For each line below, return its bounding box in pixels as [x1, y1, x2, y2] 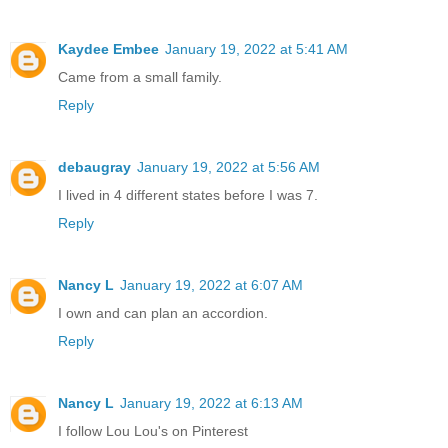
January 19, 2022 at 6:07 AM [120, 277, 303, 294]
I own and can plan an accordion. [58, 305, 268, 322]
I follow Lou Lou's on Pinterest [58, 423, 248, 440]
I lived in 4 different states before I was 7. [58, 187, 318, 204]
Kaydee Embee [58, 41, 159, 58]
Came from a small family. [58, 69, 222, 86]
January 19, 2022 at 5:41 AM [165, 41, 348, 58]
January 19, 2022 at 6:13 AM [120, 395, 303, 412]
